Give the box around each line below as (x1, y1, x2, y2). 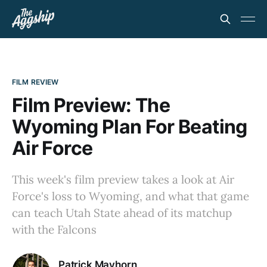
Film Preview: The (12, 94, 170, 117)
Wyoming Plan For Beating (12, 115, 247, 138)
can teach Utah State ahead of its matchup (12, 206, 232, 220)
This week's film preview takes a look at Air (12, 172, 234, 187)
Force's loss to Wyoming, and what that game (12, 189, 249, 203)
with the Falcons (12, 222, 97, 237)
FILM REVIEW (12, 77, 59, 86)
